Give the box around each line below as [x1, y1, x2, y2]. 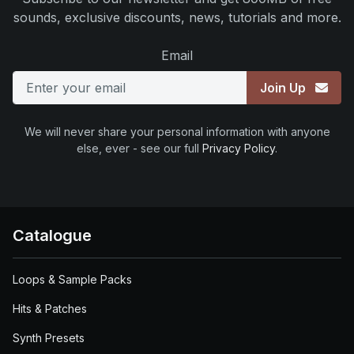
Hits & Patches [13, 302, 87, 315]
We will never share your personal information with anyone [24, 125, 330, 138]
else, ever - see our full [77, 141, 202, 155]
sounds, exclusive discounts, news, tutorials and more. [13, 9, 341, 25]
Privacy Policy [202, 141, 275, 155]
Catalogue [13, 226, 92, 245]
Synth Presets [13, 331, 85, 345]
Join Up [260, 80, 309, 96]
